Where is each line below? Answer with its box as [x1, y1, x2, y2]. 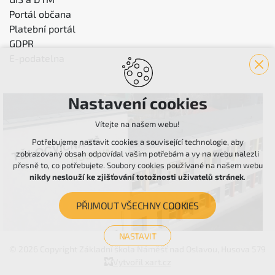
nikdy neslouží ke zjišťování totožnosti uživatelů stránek [29, 172, 244, 182]
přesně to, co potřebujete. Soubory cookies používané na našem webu [12, 160, 263, 170]
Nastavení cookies [68, 93, 207, 112]
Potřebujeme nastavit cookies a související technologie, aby [31, 137, 244, 147]
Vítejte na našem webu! [95, 119, 180, 129]
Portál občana [9, 8, 71, 20]
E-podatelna [9, 52, 64, 64]
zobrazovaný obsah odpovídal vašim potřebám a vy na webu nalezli [16, 149, 259, 158]
